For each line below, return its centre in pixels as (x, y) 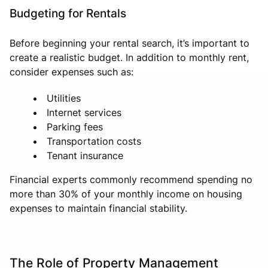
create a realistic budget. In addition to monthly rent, (129, 57)
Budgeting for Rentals (68, 13)
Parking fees (75, 127)
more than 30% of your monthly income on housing (126, 194)
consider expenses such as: (71, 71)
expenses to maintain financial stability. (98, 208)
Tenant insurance (85, 155)
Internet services (84, 112)
